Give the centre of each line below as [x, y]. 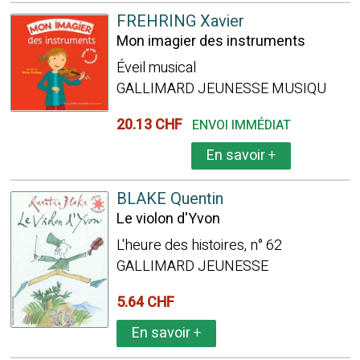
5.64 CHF [148, 303]
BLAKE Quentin [170, 199]
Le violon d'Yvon [168, 219]
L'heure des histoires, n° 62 [199, 245]
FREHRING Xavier [180, 21]
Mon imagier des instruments [211, 41]
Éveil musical [156, 68]
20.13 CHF [152, 125]
